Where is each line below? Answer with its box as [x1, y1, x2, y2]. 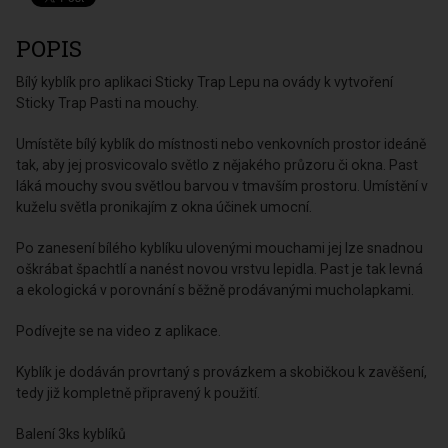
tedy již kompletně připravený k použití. [16, 385, 261, 402]
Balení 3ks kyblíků [16, 426, 127, 443]
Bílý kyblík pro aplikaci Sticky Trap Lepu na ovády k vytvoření [16, 74, 394, 91]
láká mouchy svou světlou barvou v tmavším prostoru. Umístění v [16, 178, 429, 195]
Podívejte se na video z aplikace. [16, 323, 222, 340]
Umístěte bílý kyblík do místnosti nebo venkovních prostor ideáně [16, 136, 427, 153]
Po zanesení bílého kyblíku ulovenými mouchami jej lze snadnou [16, 240, 424, 257]
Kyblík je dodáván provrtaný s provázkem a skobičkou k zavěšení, [16, 364, 428, 381]
